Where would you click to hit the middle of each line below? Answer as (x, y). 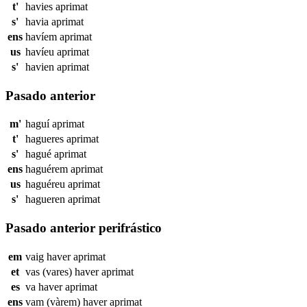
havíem (42, 36)
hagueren (47, 199)
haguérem (48, 169)
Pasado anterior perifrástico (84, 228)
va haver (45, 286)
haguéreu (47, 184)
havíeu (41, 51)
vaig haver (49, 256)
